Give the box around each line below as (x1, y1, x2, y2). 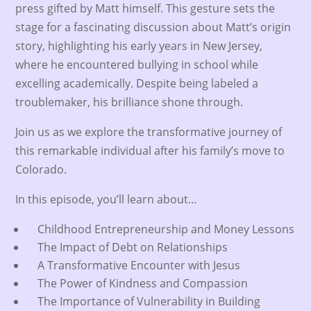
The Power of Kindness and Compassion (26, 276, 249, 291)
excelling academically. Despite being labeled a (15, 76, 259, 91)
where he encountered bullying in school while (15, 57, 259, 72)
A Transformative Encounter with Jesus (26, 258, 241, 273)
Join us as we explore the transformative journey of (15, 124, 283, 140)
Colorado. (15, 162, 67, 177)
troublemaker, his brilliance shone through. (15, 94, 244, 110)
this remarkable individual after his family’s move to (15, 143, 285, 158)
